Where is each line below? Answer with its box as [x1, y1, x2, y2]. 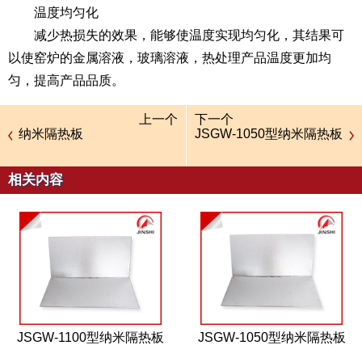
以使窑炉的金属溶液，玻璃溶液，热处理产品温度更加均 [8, 51, 331, 65]
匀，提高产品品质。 [8, 74, 124, 87]
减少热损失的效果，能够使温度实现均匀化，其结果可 [34, 28, 344, 42]
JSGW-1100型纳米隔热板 [17, 330, 164, 344]
